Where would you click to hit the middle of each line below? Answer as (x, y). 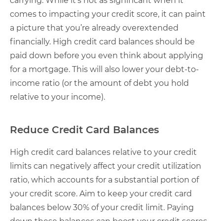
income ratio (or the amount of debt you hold (99, 83)
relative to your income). (57, 97)
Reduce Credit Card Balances (84, 130)
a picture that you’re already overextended (94, 28)
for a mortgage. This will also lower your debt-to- (104, 69)
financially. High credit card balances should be (102, 42)
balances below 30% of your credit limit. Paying (102, 207)
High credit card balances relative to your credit (103, 152)
